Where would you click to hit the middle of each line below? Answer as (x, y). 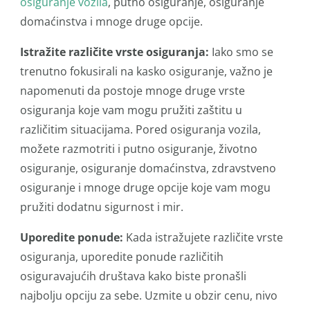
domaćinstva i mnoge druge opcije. (111, 21)
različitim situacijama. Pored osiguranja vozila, (140, 129)
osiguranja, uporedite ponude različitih (122, 257)
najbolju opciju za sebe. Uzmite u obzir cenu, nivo (149, 295)
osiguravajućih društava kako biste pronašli (133, 276)
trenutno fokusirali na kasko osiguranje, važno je (146, 71)
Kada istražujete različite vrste (203, 237)
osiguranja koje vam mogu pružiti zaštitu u (131, 110)
